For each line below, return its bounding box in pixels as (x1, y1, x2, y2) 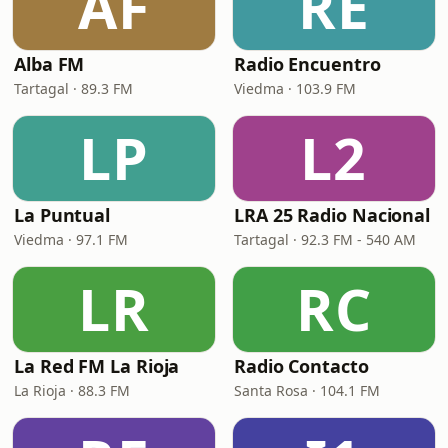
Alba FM (14, 52, 85, 76)
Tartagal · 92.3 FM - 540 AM (234, 230, 416, 249)
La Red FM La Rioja (14, 354, 180, 378)
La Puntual (14, 203, 111, 227)
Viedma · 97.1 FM (14, 230, 128, 249)
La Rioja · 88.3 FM (14, 381, 130, 400)
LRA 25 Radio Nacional (234, 203, 431, 227)
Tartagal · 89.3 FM (14, 79, 133, 98)
